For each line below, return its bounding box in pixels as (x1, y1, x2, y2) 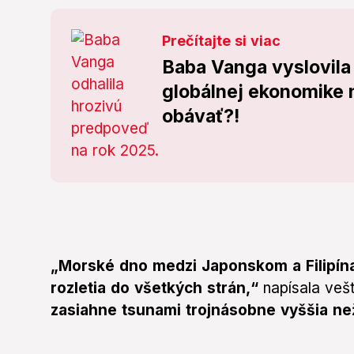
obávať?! (162, 105, 240, 128)
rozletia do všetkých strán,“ (51, 279, 258, 298)
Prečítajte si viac (162, 32, 281, 50)
